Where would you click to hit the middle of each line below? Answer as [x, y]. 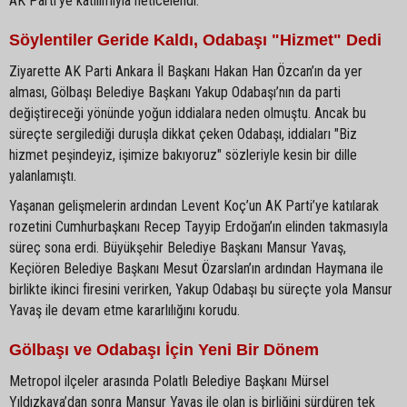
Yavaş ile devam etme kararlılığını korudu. [124, 310]
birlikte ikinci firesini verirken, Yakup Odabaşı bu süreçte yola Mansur [201, 289]
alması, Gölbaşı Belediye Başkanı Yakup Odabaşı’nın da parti [175, 92]
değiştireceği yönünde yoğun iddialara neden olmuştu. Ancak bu [188, 113]
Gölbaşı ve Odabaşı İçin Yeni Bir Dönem [164, 349]
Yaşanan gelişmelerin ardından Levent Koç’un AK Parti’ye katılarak [194, 205]
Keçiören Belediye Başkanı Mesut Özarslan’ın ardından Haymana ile [196, 268]
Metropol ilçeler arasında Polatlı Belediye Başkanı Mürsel [169, 381]
